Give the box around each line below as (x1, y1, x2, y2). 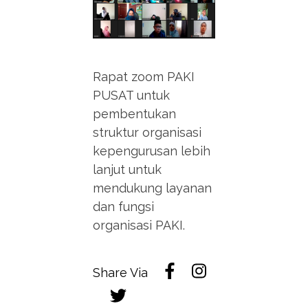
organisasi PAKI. (93, 217, 186, 232)
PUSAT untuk (93, 87, 170, 102)
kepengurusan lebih (93, 143, 211, 158)
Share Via (93, 265, 148, 280)
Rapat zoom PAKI (93, 69, 195, 84)
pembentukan (93, 106, 177, 121)
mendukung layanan (93, 180, 212, 195)
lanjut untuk (93, 162, 162, 177)
